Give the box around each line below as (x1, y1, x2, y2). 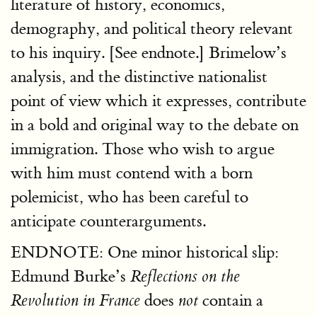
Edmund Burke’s (11, 265, 130, 287)
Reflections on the (130, 266, 240, 287)
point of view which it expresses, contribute (11, 90, 306, 111)
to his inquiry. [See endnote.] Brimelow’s (11, 42, 287, 63)
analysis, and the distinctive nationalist (11, 66, 267, 87)
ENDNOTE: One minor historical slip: (11, 241, 279, 263)
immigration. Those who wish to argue (11, 138, 275, 159)
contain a (198, 289, 263, 311)
